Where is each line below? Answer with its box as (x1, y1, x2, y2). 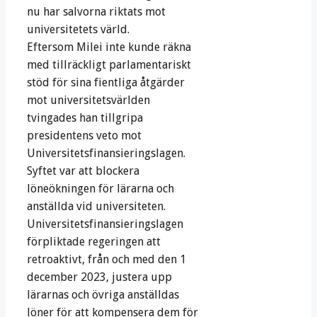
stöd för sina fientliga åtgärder (27, 76, 185, 90)
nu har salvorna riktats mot (27, 5, 166, 19)
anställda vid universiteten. (27, 200, 166, 214)
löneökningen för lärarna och (27, 182, 174, 196)
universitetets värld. (27, 23, 129, 37)
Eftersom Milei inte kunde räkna (27, 40, 191, 54)
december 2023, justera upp (27, 270, 172, 284)
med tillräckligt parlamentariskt (27, 58, 191, 72)
